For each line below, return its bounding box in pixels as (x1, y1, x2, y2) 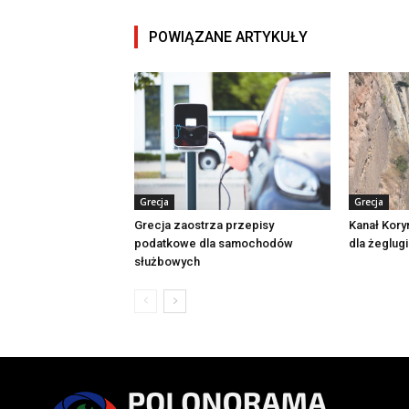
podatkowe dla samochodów (134, 236, 293, 250)
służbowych (134, 254, 200, 268)
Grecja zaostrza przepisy (134, 217, 274, 232)
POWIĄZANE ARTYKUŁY (149, 28, 308, 47)
